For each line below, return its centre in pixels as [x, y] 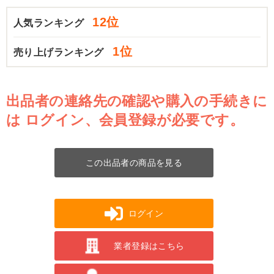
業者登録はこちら [149, 246]
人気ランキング [50, 23]
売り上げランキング [60, 53]
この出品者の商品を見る [134, 163]
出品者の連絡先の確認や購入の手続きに [137, 101]
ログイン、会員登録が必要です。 [135, 120]
